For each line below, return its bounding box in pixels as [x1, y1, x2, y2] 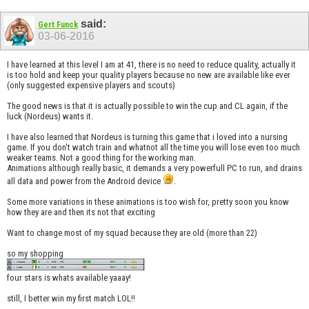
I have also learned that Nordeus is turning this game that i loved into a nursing [7, 131, 288, 142]
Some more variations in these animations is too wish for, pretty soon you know [7, 196, 289, 207]
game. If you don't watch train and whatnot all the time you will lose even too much [7, 141, 300, 152]
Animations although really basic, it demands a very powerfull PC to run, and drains [7, 162, 302, 173]
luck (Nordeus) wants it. [7, 110, 93, 121]
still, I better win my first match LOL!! [7, 292, 135, 303]
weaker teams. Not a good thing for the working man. [7, 152, 196, 163]
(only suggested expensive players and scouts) [7, 79, 175, 90]
